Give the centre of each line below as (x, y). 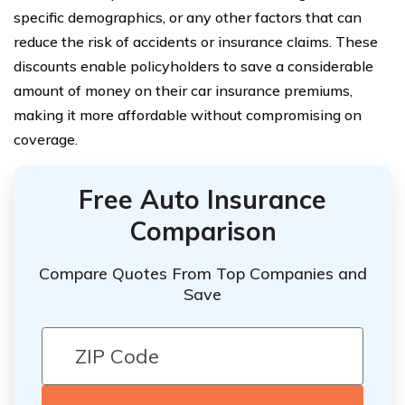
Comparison (202, 231)
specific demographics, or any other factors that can (188, 17)
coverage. (46, 139)
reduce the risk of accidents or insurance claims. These (196, 42)
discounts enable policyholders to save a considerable (193, 66)
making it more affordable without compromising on (188, 115)
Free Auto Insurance (202, 199)
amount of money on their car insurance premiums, (183, 90)
